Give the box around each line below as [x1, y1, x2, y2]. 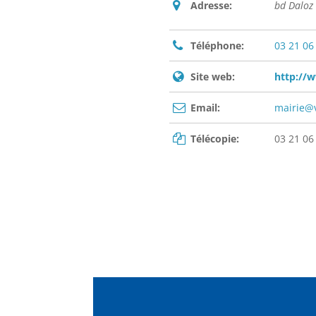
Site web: [190, 70, 235, 84]
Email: [190, 101, 220, 115]
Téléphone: [190, 39, 244, 53]
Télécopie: [190, 132, 239, 146]
